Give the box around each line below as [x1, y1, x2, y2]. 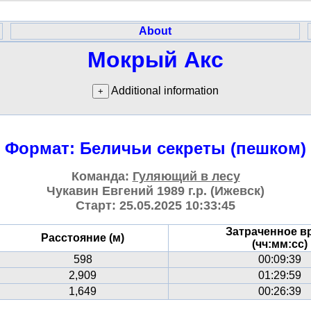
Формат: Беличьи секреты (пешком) [5, 139, 306, 158]
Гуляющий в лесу [132, 169, 240, 183]
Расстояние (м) [41, 232, 124, 244]
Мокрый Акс [87, 47, 224, 72]
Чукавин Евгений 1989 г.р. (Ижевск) [47, 184, 264, 198]
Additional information [109, 85, 219, 96]
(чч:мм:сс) [252, 238, 308, 250]
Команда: [71, 169, 133, 183]
